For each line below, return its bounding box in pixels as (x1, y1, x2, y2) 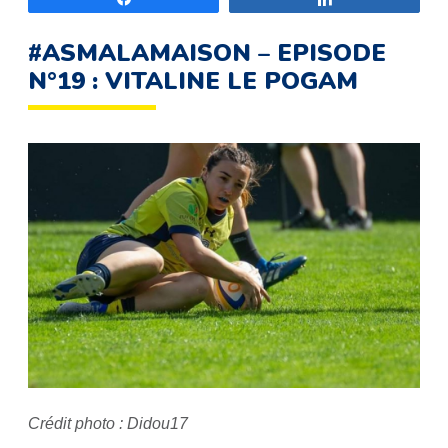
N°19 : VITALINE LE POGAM (28, 65, 358, 97)
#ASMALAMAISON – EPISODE (28, 37, 386, 69)
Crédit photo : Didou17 (28, 415, 188, 432)
